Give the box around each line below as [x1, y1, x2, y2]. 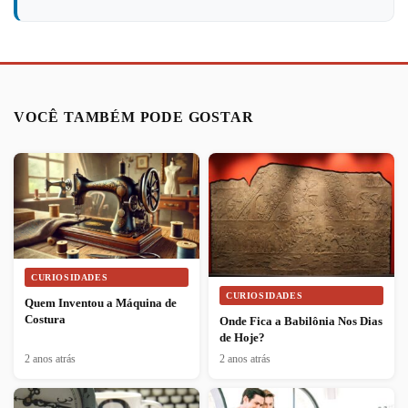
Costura [25, 312, 66, 327]
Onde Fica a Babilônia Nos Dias [219, 314, 382, 329]
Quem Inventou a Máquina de [25, 296, 177, 311]
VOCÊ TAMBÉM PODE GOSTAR [14, 109, 254, 126]
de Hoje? [219, 331, 265, 345]
